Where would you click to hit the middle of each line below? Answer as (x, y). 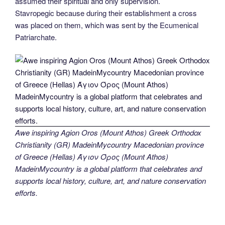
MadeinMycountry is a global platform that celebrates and (108, 169)
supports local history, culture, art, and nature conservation (110, 181)
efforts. (26, 193)
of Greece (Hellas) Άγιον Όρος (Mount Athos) (92, 157)
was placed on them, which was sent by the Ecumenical (107, 25)
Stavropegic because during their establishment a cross (106, 13)
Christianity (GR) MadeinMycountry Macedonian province (109, 145)
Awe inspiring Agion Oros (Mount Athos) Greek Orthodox (108, 133)
